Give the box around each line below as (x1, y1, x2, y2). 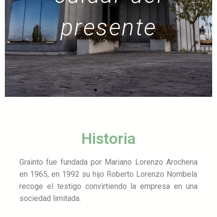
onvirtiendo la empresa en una (89, 181, 198, 191)
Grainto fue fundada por (19, 157, 105, 167)
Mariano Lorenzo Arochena (105, 157, 198, 167)
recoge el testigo (19, 181, 81, 191)
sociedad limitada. (19, 193, 81, 203)
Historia (81, 129, 136, 148)
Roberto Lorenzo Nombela (107, 169, 197, 179)
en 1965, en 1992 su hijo (19, 169, 107, 179)
